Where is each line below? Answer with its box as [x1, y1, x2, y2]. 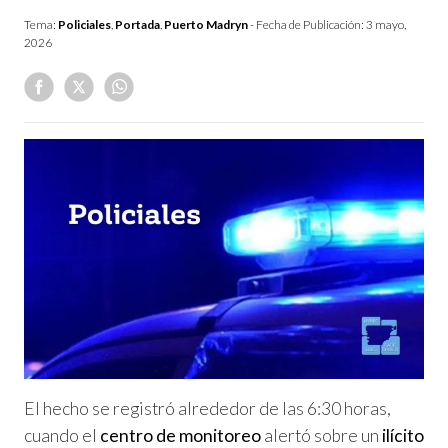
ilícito [382, 424, 424, 446]
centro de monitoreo [100, 424, 261, 446]
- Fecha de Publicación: [248, 17, 366, 32]
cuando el [24, 424, 100, 446]
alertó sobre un [261, 424, 382, 446]
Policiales [58, 17, 111, 32]
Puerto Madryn [164, 17, 248, 32]
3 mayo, [366, 17, 406, 32]
